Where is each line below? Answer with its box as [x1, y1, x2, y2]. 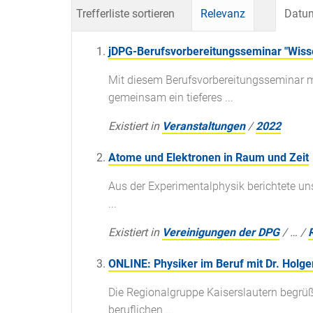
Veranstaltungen [162, 119, 245, 133]
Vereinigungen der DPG [162, 226, 279, 240]
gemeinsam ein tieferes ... [108, 91, 233, 105]
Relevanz [201, 7, 245, 21]
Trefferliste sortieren [76, 7, 175, 21]
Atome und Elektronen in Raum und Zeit [108, 151, 309, 165]
